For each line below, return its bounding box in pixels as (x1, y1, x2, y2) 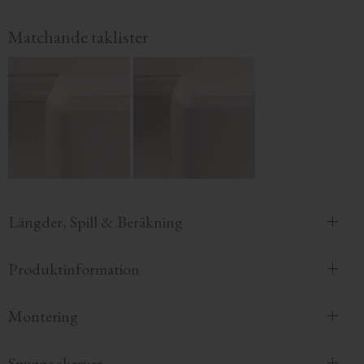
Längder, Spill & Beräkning (8, 211, 183, 233)
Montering (8, 305, 78, 327)
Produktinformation (8, 258, 140, 280)
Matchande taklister (8, 24, 149, 49)
